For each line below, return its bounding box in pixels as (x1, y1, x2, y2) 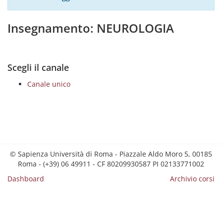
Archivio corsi (170, 174, 215, 183)
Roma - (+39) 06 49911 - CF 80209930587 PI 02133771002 (18, 159, 204, 168)
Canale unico (27, 79, 70, 89)
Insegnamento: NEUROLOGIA (7, 20, 174, 36)
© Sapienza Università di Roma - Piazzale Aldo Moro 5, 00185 (10, 149, 212, 159)
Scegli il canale (7, 61, 69, 73)
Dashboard (7, 174, 44, 183)
